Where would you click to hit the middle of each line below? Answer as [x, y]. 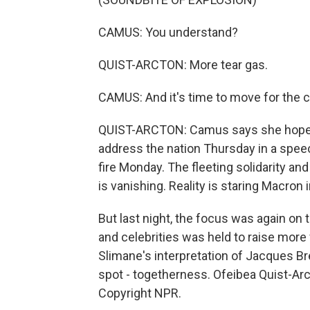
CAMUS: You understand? [168, 33]
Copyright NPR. [140, 293]
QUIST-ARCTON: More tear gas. [183, 65]
